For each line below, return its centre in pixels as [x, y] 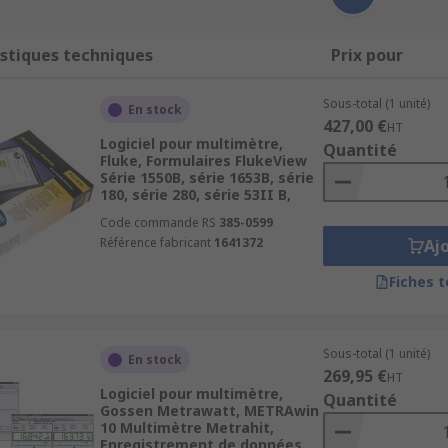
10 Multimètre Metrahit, [186, 427]
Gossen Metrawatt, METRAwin [209, 410]
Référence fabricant [155, 242]
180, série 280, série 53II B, [195, 194]
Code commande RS [157, 222]
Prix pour [366, 55]
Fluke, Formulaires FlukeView [203, 160]
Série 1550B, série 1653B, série [206, 177]
